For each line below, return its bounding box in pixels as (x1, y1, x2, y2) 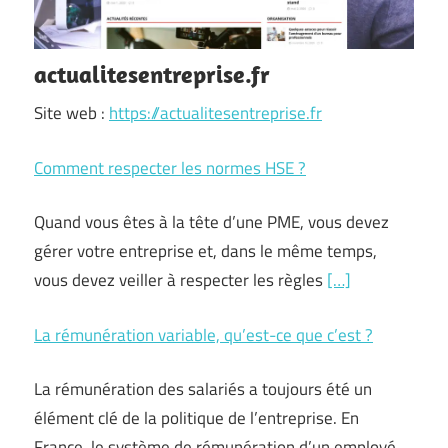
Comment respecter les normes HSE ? (34, 154, 306, 181)
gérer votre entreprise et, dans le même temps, (34, 238, 377, 264)
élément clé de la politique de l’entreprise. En (34, 405, 359, 431)
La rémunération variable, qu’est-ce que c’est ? (34, 321, 373, 348)
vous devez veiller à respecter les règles (34, 267, 327, 293)
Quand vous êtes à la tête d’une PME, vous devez (34, 209, 389, 235)
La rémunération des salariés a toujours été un (34, 376, 372, 402)
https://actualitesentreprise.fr (109, 100, 322, 126)
